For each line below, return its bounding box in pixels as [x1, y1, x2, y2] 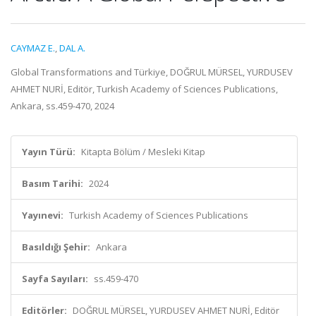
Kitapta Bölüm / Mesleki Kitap [81, 145, 205, 158]
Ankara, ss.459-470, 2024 [11, 99, 114, 112]
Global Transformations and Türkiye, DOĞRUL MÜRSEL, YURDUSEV [11, 66, 293, 78]
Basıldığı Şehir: [22, 241, 90, 253]
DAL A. [59, 42, 85, 54]
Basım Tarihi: [22, 177, 83, 190]
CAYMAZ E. [11, 42, 55, 54]
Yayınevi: [22, 209, 63, 221]
